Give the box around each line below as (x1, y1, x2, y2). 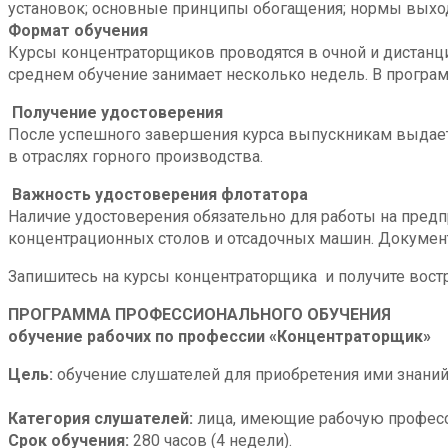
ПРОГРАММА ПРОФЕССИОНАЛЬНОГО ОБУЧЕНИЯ (8, 304, 391, 324)
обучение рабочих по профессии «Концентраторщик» (8, 326, 431, 346)
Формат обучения (8, 20, 148, 40)
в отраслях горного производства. (8, 146, 263, 166)
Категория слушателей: (8, 408, 197, 428)
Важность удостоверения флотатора (12, 184, 308, 204)
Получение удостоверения (12, 102, 223, 122)
